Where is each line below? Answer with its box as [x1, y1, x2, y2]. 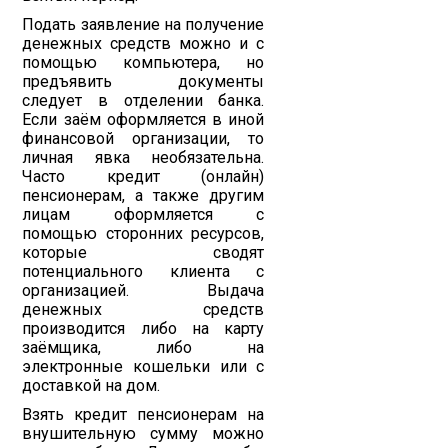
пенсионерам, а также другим [22, 186, 265, 205]
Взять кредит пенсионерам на [22, 405, 265, 424]
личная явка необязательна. [22, 148, 265, 167]
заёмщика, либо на [22, 338, 265, 357]
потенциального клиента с [22, 262, 265, 281]
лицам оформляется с [22, 205, 265, 224]
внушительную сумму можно [22, 424, 265, 443]
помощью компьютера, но [22, 53, 265, 72]
